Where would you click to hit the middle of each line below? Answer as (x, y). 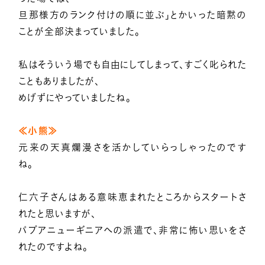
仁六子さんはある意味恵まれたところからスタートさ (132, 197)
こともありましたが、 (59, 81)
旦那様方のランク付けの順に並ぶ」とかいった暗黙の (132, 15)
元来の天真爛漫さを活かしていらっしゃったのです (132, 148)
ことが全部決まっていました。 (79, 32)
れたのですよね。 (54, 247)
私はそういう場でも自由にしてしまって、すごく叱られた (132, 65)
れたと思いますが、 (58, 214)
